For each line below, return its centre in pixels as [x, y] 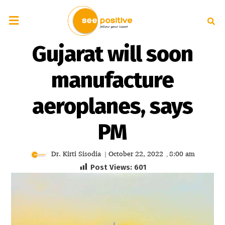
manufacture [112, 80]
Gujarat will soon [112, 54]
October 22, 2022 [136, 153]
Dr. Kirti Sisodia [76, 153]
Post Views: [111, 167]
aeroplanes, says [112, 106]
